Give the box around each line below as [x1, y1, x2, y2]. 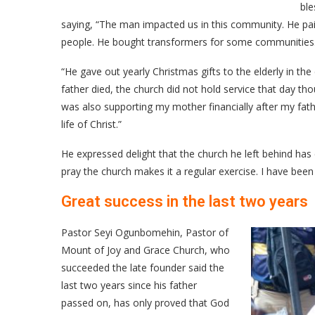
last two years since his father [61, 278, 197, 292]
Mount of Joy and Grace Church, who [61, 243, 230, 257]
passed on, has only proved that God [61, 296, 229, 309]
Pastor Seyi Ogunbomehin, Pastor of [61, 226, 229, 239]
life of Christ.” [61, 117, 122, 131]
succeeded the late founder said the [61, 261, 224, 274]
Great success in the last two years [61, 193, 308, 210]
